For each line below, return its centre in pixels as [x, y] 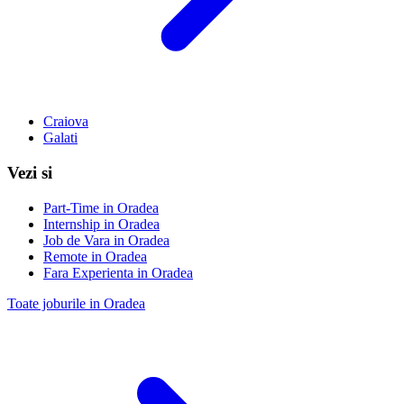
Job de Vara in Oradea [106, 240]
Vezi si [30, 173]
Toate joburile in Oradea [76, 303]
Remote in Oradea [95, 256]
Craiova [66, 122]
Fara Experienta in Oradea [118, 272]
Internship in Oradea [101, 224]
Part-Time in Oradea [101, 207]
